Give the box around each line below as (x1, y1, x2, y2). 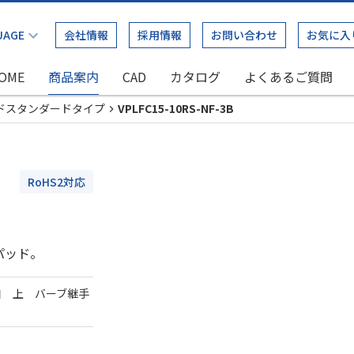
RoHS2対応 (28, 174, 85, 190)
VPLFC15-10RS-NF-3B (118, 100, 234, 116)
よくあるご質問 (244, 67, 333, 86)
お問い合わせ (211, 27, 277, 43)
